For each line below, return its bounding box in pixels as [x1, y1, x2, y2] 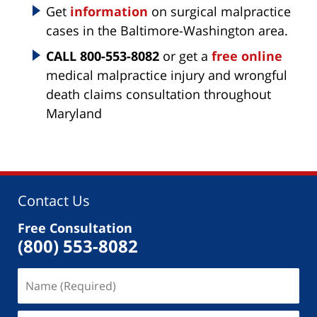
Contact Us [18, 191, 90, 211]
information [70, 3, 148, 21]
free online [212, 47, 282, 65]
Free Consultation [18, 219, 132, 237]
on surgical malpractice [148, 3, 291, 21]
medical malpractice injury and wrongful [46, 67, 287, 84]
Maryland [46, 105, 102, 122]
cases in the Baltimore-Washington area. [46, 22, 288, 40]
